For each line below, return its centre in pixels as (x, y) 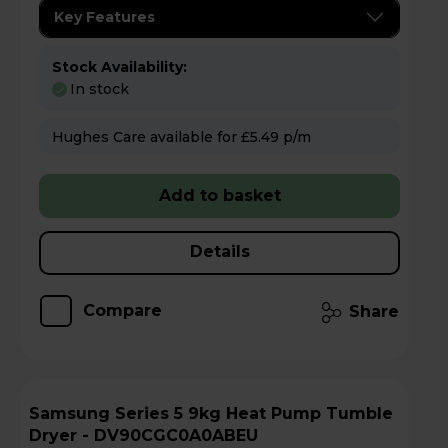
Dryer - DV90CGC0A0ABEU (143, 436)
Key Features (104, 16)
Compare (122, 311)
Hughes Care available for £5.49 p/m (297, 137)
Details (219, 252)
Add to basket (219, 196)
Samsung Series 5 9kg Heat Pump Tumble (72, 414)
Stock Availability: (119, 66)
